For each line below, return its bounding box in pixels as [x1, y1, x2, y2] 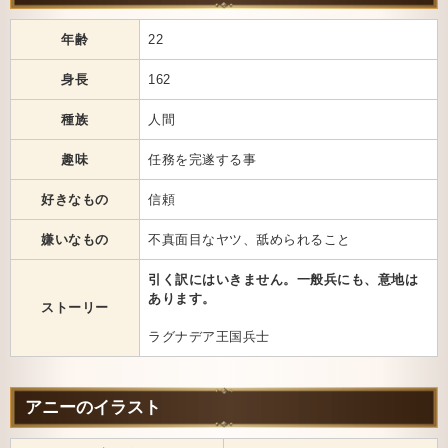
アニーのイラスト [25, 397, 161, 417]
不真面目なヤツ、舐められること [148, 231, 351, 247]
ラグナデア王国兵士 [148, 328, 270, 344]
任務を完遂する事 [148, 151, 257, 167]
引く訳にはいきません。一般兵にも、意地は [148, 271, 419, 287]
